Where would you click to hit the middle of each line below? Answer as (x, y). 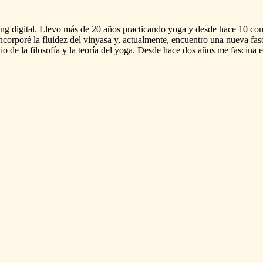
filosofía (45, 50)
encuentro (190, 39)
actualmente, (146, 39)
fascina (244, 50)
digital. (24, 29)
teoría (88, 50)
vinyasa (97, 39)
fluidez (55, 39)
